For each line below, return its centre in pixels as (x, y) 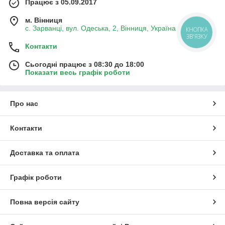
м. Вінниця (44, 20)
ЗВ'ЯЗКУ (197, 36)
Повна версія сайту (45, 202)
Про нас (24, 104)
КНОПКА (197, 30)
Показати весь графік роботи (78, 73)
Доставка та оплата (45, 153)
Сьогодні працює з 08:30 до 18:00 (85, 65)
